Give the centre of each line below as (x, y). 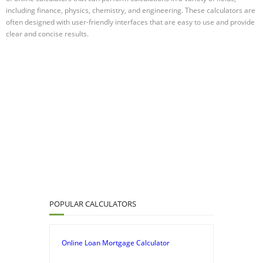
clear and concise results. (47, 33)
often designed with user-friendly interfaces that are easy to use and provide (130, 22)
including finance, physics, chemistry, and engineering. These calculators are (131, 10)
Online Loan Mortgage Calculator (116, 242)
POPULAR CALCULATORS (93, 203)
